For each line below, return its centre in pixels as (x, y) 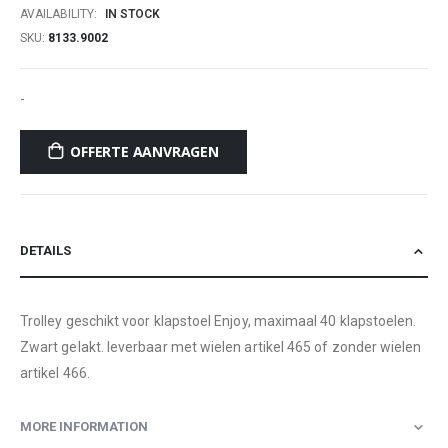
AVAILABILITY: (58, 13)
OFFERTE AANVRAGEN (144, 152)
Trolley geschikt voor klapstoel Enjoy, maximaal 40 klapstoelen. (218, 320)
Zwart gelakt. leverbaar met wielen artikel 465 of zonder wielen (221, 346)
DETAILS (45, 250)
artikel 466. (55, 372)
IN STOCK (132, 13)
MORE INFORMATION (84, 426)
